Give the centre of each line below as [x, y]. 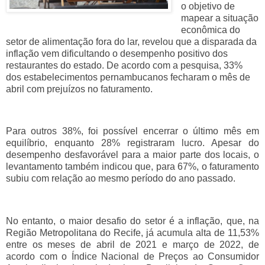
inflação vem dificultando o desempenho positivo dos [117, 53]
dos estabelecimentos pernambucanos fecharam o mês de [128, 77]
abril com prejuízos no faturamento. [79, 89]
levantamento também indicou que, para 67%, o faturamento [132, 167]
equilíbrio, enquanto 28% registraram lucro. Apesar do [132, 143]
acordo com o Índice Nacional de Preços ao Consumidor [132, 256]
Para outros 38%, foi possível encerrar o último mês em [132, 131]
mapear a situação [219, 18]
